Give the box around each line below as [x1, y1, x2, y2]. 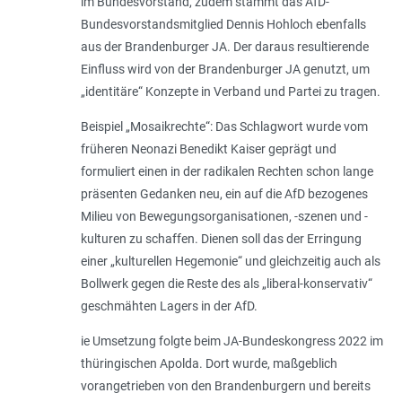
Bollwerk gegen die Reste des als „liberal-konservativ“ [80, 276, 372, 292]
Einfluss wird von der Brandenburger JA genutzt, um [80, 62, 370, 77]
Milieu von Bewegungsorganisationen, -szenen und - [80, 209, 368, 224]
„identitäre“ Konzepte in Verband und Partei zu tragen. [80, 84, 383, 100]
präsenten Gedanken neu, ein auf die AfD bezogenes [80, 187, 368, 202]
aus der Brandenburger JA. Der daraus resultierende [80, 39, 369, 55]
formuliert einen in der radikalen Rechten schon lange [80, 164, 373, 179]
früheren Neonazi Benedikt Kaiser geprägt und [80, 142, 336, 157]
